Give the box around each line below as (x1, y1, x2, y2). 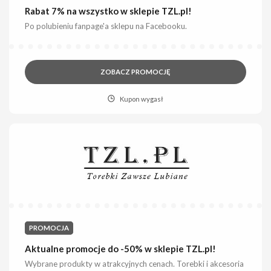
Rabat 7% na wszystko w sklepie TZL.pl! (25, 5, 192, 16)
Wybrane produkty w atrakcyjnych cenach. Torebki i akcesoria (25, 259, 244, 269)
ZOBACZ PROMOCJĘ (100, 68, 171, 76)
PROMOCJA (29, 224, 70, 232)
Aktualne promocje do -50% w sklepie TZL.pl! (25, 243, 217, 254)
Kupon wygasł (119, 94, 163, 103)
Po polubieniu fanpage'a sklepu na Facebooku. (25, 21, 188, 31)
